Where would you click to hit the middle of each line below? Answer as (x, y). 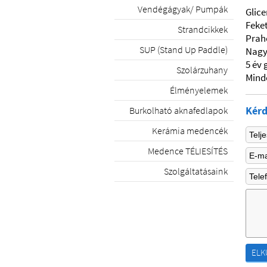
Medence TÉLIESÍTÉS (188, 151)
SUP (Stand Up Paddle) (184, 49)
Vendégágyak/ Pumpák (183, 9)
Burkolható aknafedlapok (178, 110)
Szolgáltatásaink (196, 171)
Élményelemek (199, 90)
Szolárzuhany (202, 70)
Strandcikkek (203, 29)
